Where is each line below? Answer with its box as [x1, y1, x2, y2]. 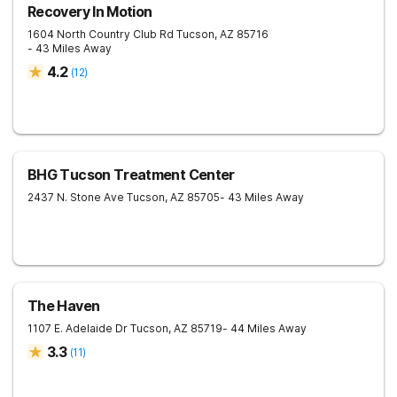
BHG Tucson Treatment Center [27, 166, 235, 183]
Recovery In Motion [27, 3, 152, 20]
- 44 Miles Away [222, 322, 307, 335]
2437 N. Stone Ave [27, 191, 124, 204]
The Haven [27, 297, 100, 315]
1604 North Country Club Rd [27, 27, 174, 41]
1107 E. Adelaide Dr [27, 322, 128, 335]
